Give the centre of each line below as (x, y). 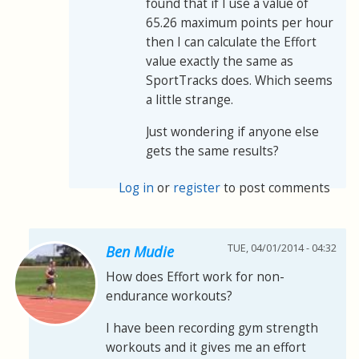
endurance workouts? (169, 296)
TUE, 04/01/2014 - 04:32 (282, 248)
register (197, 188)
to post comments (276, 188)
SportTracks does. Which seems (239, 80)
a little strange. (190, 99)
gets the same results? (212, 151)
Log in (137, 188)
